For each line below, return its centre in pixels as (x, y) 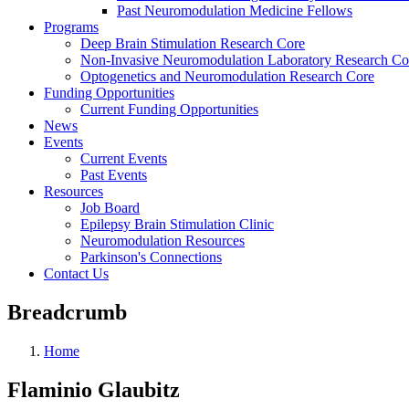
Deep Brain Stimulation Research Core (193, 43)
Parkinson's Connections (151, 257)
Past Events (114, 175)
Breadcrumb (67, 312)
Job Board (110, 208)
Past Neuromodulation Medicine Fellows (235, 10)
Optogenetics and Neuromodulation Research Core (227, 76)
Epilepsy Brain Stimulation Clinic (177, 224)
